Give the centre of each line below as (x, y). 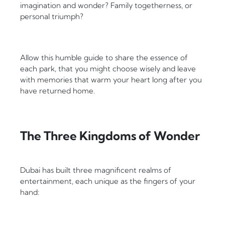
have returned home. (58, 91)
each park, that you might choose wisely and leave (108, 69)
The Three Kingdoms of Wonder (110, 136)
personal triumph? (52, 17)
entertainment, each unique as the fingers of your (108, 181)
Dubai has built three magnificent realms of (96, 170)
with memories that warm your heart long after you (111, 80)
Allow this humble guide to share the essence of (104, 58)
